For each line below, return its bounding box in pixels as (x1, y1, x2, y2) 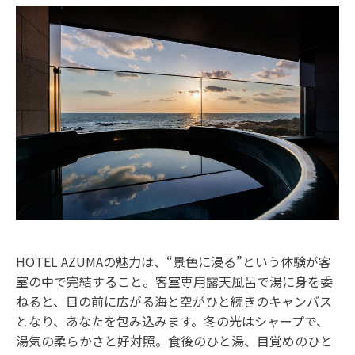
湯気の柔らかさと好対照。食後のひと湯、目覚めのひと (16, 330, 333, 350)
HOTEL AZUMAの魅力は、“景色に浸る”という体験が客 (16, 251, 331, 271)
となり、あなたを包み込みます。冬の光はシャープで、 (16, 311, 329, 330)
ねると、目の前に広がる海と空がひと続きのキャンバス (16, 291, 332, 311)
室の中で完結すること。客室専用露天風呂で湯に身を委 (16, 271, 333, 291)
